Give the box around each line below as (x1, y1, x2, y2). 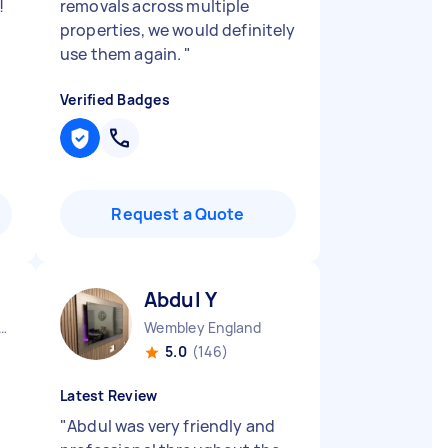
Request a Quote (111, 203, 245, 225)
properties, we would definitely (60, 19, 296, 41)
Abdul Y (144, 286, 218, 313)
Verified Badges (60, 90, 170, 109)
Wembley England (144, 318, 261, 337)
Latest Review (60, 386, 158, 405)
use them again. (60, 43, 185, 65)
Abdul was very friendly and (67, 415, 276, 437)
